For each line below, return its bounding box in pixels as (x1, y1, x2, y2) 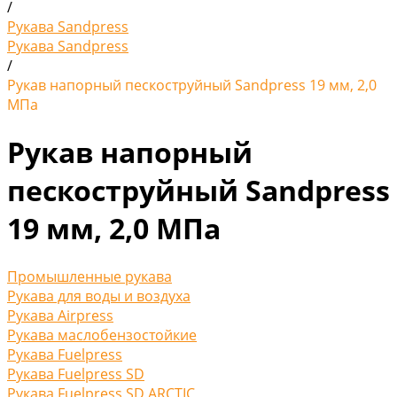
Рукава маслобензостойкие (7, 324, 197, 345)
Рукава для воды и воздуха (7, 285, 191, 306)
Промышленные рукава (7, 266, 172, 286)
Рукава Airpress (7, 305, 113, 325)
